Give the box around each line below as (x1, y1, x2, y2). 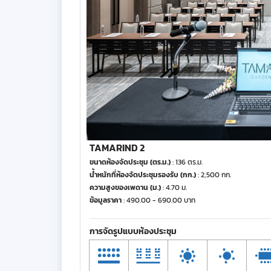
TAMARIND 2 (90, 140, 145, 155)
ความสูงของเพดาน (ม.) (90, 182, 161, 193)
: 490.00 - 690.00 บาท (122, 195, 195, 206)
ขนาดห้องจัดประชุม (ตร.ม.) (90, 157, 171, 168)
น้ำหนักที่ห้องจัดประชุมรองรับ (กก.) (90, 169, 196, 180)
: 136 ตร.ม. (171, 157, 203, 168)
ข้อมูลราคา (90, 195, 122, 206)
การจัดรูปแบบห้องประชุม (90, 225, 177, 238)
